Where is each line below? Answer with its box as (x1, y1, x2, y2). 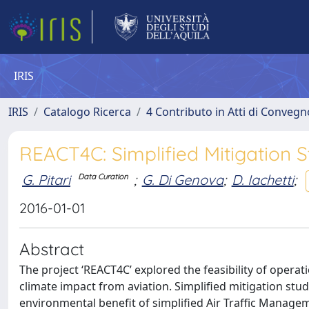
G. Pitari (22, 170, 70, 188)
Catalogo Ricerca (43, 104, 131, 119)
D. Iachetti (231, 170, 294, 188)
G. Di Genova (141, 170, 223, 188)
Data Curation (78, 172, 129, 182)
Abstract (19, 239, 84, 259)
